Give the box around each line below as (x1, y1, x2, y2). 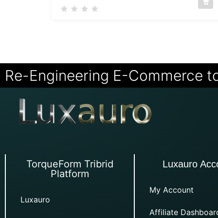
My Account (149, 184, 194, 195)
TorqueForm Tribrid (26, 158, 113, 170)
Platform (50, 167, 89, 180)
